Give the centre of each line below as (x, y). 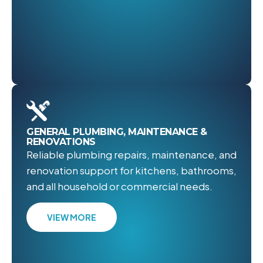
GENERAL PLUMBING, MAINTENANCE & (117, 132)
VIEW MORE (72, 217)
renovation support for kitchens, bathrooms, (131, 171)
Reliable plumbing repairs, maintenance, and (131, 155)
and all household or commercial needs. (119, 186)
